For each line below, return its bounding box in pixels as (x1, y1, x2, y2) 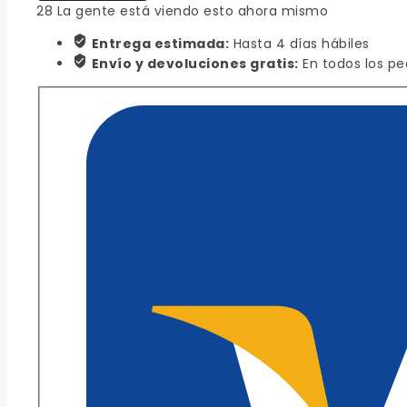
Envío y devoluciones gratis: (91, 55, 299, 74)
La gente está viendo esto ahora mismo (53, 2, 328, 21)
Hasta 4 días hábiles (229, 35, 370, 54)
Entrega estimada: (91, 35, 229, 54)
